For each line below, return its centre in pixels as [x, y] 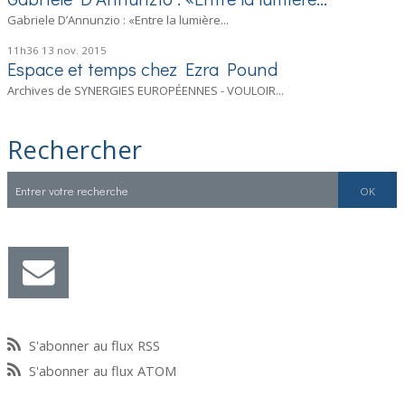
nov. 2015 [82, 51]
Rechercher [75, 149]
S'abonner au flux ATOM [103, 371]
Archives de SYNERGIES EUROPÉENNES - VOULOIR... [146, 91]
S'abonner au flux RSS [95, 346]
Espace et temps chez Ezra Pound [143, 69]
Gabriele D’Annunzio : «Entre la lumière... [118, 20]
